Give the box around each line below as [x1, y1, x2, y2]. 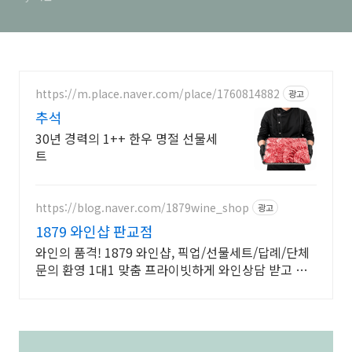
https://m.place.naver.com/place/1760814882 [35, 85, 280, 101]
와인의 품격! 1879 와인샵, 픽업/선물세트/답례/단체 [35, 243, 310, 262]
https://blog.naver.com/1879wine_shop [35, 199, 249, 215]
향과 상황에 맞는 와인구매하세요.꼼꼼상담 [35, 277, 260, 296]
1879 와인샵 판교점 [35, 221, 153, 241]
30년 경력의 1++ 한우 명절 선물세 [35, 129, 218, 148]
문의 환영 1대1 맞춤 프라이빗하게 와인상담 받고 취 [35, 260, 307, 279]
